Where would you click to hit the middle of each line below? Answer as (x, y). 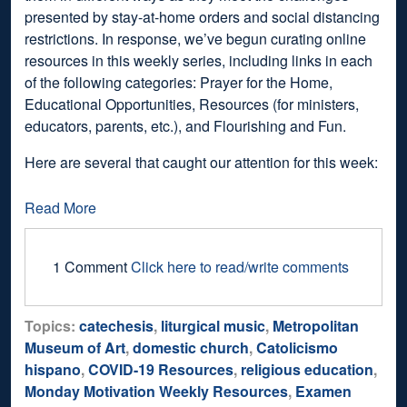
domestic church (191, 347)
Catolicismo (297, 347)
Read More (60, 207)
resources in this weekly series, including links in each (199, 60)
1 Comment (92, 266)
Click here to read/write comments (240, 266)
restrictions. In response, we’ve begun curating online (195, 38)
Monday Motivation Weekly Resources (156, 391)
